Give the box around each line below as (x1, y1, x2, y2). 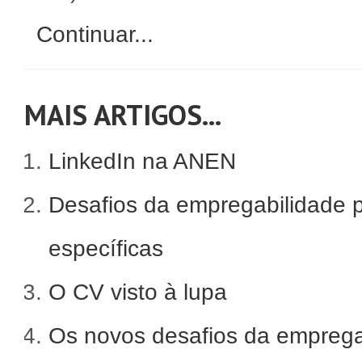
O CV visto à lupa (48, 280, 227, 305)
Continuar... (36, 22, 154, 47)
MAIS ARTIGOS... (24, 96, 221, 133)
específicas (48, 236, 163, 261)
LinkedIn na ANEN (48, 149, 236, 174)
